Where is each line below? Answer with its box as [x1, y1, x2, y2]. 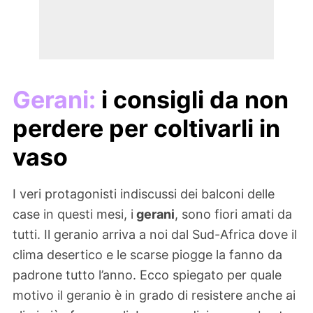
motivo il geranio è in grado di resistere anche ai [13, 288, 296, 303]
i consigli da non [96, 85, 289, 115]
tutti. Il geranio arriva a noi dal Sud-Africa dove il [13, 227, 297, 242]
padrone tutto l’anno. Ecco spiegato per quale [13, 268, 282, 283]
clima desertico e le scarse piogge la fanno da [13, 247, 282, 263]
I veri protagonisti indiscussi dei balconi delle [13, 187, 275, 202]
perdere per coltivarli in [13, 114, 280, 143]
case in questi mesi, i [13, 207, 133, 222]
